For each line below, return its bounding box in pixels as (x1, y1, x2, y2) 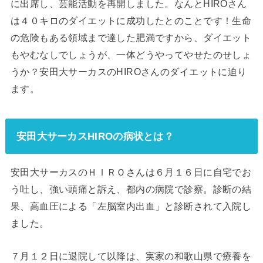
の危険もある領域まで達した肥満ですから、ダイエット (10, 32, 252, 43)
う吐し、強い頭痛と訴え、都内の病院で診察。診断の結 (10, 184, 252, 195)
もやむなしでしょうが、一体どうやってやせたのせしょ (10, 49, 252, 60)
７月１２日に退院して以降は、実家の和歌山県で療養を (10, 250, 252, 261)
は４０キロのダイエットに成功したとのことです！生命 (10, 15, 252, 26)
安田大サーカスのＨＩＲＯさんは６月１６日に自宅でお (10, 167, 252, 178)
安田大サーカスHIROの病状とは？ (16, 130, 174, 142)
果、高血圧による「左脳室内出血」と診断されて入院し (10, 201, 252, 212)
